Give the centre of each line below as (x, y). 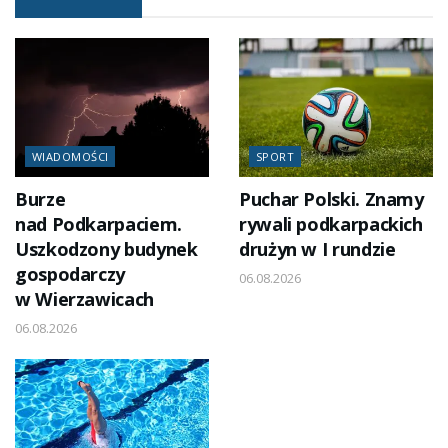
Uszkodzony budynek (106, 248)
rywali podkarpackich (331, 223)
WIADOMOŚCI (70, 156)
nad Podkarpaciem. (98, 223)
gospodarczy (70, 273)
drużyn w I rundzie (317, 248)
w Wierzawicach (84, 298)
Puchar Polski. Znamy (331, 198)
